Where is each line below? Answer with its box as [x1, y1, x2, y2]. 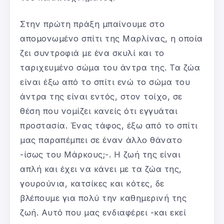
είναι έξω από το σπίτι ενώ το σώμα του [20, 76, 190, 87]
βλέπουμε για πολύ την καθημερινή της [20, 192, 186, 203]
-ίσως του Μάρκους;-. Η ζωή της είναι [20, 149, 180, 159]
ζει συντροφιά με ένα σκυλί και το [20, 47, 164, 58]
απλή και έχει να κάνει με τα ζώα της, [20, 163, 182, 174]
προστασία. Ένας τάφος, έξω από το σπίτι [20, 120, 198, 130]
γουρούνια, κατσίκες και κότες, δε [20, 178, 164, 188]
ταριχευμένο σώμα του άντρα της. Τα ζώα [20, 62, 200, 72]
